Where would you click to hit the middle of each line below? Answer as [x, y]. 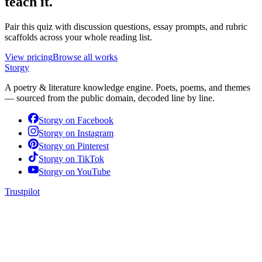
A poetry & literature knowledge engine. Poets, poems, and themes [127, 88]
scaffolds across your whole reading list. [78, 37]
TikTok [91, 159]
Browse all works [85, 57]
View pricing [29, 57]
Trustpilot [22, 192]
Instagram [95, 133]
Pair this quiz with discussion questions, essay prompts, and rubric [126, 27]
